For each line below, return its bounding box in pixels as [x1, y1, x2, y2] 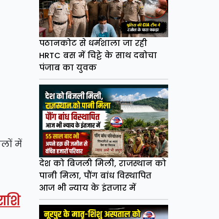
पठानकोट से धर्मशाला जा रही [39, 38, 147, 49]
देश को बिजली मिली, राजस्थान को [39, 158, 166, 170]
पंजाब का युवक [39, 62, 97, 74]
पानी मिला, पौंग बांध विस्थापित [39, 170, 152, 182]
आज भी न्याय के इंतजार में [39, 182, 136, 194]
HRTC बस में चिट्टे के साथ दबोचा [39, 50, 157, 62]
